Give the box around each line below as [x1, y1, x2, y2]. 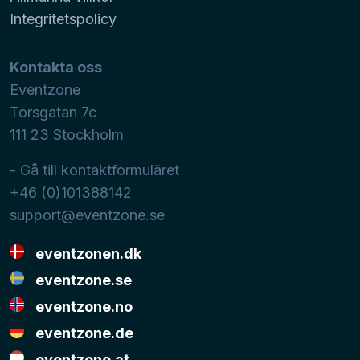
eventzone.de [35, 324, 134, 342]
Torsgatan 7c [10, 103, 96, 121]
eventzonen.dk [35, 244, 142, 262]
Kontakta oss [10, 58, 102, 76]
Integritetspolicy [10, 10, 117, 27]
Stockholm [53, 125, 124, 143]
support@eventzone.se [10, 206, 165, 223]
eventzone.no [35, 297, 133, 315]
